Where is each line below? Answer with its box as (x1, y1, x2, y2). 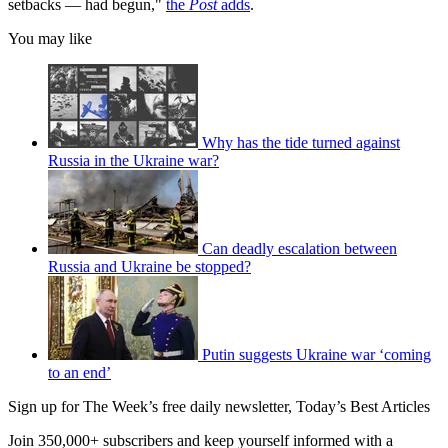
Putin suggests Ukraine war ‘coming (202, 346, 431, 364)
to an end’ (48, 364, 111, 382)
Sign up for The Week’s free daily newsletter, (8, 398, 296, 416)
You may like (8, 30, 92, 48)
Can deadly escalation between (202, 240, 397, 258)
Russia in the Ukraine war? (48, 152, 219, 170)
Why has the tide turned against (202, 134, 400, 152)
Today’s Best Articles (296, 398, 430, 416)
